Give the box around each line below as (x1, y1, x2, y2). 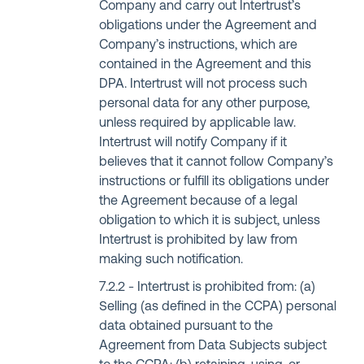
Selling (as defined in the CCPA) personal (99, 301, 337, 314)
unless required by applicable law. (99, 117, 297, 130)
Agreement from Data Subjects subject (99, 340, 327, 353)
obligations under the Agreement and (99, 19, 318, 32)
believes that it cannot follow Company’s (99, 156, 334, 169)
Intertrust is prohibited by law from (99, 234, 298, 247)
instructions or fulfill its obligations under (99, 175, 330, 188)
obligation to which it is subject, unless (99, 214, 321, 227)
